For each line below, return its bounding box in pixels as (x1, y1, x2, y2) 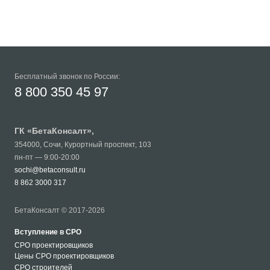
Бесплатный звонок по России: (14, 72, 120, 81)
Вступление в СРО (14, 227, 81, 236)
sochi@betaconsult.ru (14, 166, 86, 175)
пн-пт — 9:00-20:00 (14, 153, 80, 162)
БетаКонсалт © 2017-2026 (14, 206, 105, 215)
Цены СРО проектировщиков (14, 252, 114, 261)
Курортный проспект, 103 (64, 140, 151, 149)
